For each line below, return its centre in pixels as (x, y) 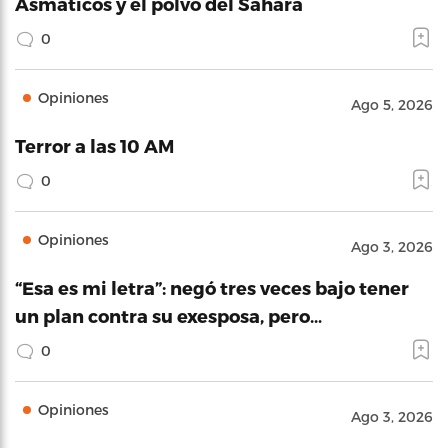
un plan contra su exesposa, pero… (168, 315)
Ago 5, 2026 (392, 104)
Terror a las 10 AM (94, 145)
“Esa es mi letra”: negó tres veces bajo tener (212, 287)
